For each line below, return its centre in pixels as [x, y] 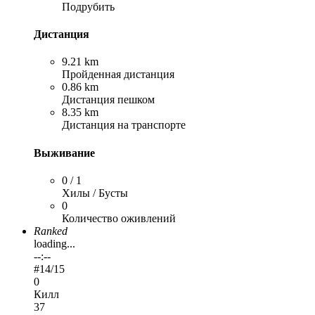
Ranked [51, 231]
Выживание [64, 153]
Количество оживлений [119, 218]
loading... [54, 244]
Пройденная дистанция [118, 75]
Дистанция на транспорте [124, 125]
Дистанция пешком [108, 100]
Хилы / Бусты [95, 193]
